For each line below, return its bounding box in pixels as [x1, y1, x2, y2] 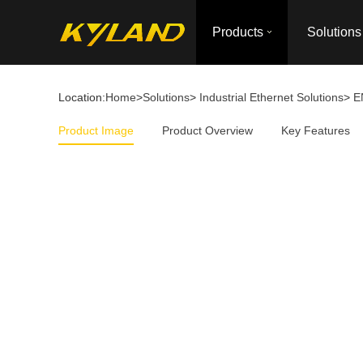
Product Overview [162, 124, 253, 137]
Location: [58, 91, 105, 104]
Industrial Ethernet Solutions [199, 91, 344, 104]
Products [212, 25, 263, 39]
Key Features [281, 124, 350, 137]
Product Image [58, 124, 134, 137]
